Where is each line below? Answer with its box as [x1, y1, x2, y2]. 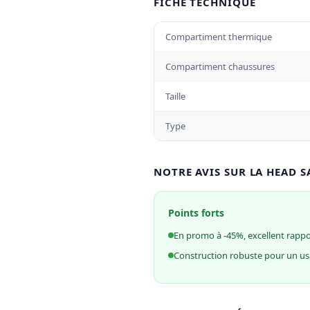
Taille [165, 90, 185, 102]
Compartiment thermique [165, 30, 272, 43]
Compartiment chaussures [165, 60, 275, 73]
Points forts [168, 206, 224, 219]
